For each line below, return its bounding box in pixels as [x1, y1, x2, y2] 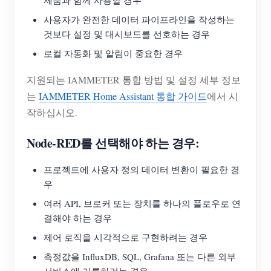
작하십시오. [27, 106, 77, 119]
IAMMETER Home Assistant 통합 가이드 [39, 90, 207, 103]
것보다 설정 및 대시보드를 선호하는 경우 [44, 28, 210, 41]
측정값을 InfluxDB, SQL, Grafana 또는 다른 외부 [44, 250, 236, 263]
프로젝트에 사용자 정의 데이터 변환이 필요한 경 [44, 163, 240, 176]
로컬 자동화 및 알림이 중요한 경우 [44, 47, 183, 60]
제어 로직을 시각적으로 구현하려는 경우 [44, 231, 207, 244]
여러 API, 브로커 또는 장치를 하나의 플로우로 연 [44, 197, 241, 210]
